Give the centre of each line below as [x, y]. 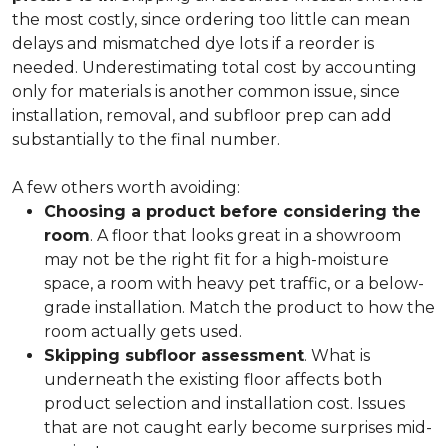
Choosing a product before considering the [232, 211]
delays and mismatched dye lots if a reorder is [193, 43]
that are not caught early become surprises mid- [238, 427]
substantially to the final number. [146, 139]
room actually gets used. [143, 331]
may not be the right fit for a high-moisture [216, 259]
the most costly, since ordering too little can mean [211, 19]
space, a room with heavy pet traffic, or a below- [234, 283]
